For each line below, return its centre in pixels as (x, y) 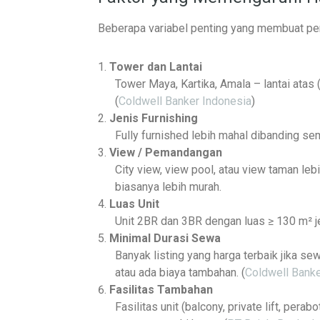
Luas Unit (134, 204)
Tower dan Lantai (156, 67)
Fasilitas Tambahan (161, 290)
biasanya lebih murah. (168, 187)
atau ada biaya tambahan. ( (180, 272)
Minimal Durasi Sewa (165, 238)
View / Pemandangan (166, 152)
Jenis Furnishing (154, 118)
